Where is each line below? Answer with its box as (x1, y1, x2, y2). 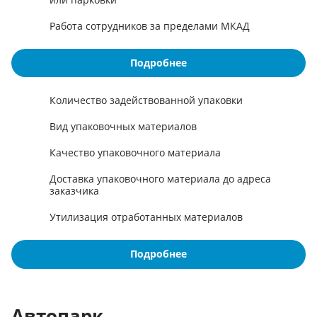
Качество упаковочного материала (50, 146, 221, 160)
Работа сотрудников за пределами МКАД (50, 18, 250, 33)
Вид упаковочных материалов (50, 120, 197, 134)
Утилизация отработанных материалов (50, 210, 243, 224)
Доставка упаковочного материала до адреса (50, 172, 271, 186)
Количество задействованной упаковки (50, 93, 243, 108)
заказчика (50, 184, 99, 198)
